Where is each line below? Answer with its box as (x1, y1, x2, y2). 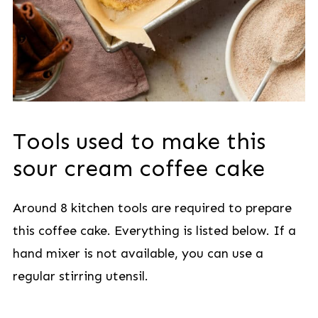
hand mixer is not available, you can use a (12, 246, 263, 261)
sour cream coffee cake (12, 155, 265, 182)
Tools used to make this (12, 128, 265, 155)
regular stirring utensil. (12, 268, 148, 284)
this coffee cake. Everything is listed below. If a (12, 223, 296, 238)
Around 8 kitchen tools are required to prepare (12, 200, 292, 216)
